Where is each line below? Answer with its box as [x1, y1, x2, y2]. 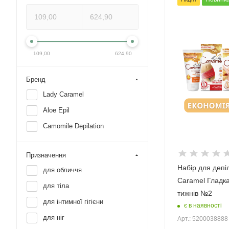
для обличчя [43, 166, 82, 174]
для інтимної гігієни [43, 198, 103, 205]
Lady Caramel [43, 90, 84, 98]
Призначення [26, 151, 66, 159]
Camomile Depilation [43, 122, 104, 130]
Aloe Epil [43, 106, 70, 114]
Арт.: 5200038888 [177, 215, 228, 222]
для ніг [43, 214, 64, 221]
